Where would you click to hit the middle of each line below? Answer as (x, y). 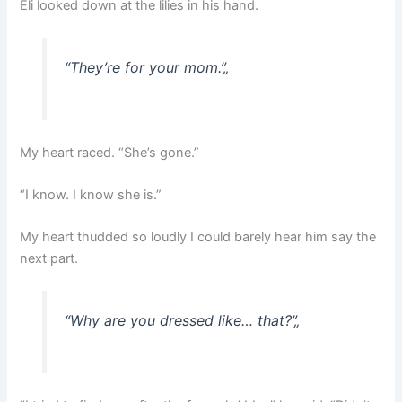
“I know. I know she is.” (91, 195)
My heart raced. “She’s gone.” (110, 152)
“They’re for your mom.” (144, 67)
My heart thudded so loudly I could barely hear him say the (198, 237)
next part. (49, 259)
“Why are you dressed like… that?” (179, 321)
